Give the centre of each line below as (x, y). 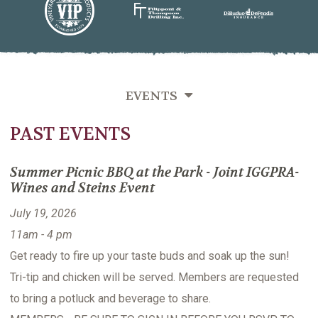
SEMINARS (159, 132)
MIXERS (159, 161)
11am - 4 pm (41, 235)
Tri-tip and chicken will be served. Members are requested (154, 278)
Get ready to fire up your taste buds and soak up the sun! (150, 256)
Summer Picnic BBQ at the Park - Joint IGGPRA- (155, 173)
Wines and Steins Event (82, 188)
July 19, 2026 (43, 214)
